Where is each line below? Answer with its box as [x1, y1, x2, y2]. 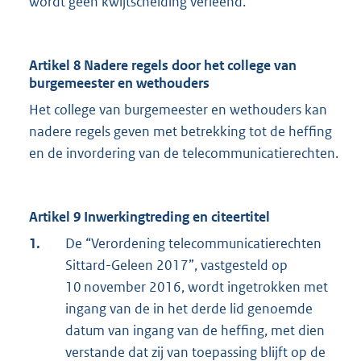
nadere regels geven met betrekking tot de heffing [29, 122, 332, 141]
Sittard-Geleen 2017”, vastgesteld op [65, 256, 288, 275]
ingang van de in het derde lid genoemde [65, 300, 313, 318]
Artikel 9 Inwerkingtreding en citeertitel [29, 208, 270, 226]
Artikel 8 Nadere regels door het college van [29, 56, 297, 75]
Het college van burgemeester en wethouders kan [29, 101, 327, 119]
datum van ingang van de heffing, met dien [65, 322, 325, 340]
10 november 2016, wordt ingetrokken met [65, 278, 328, 297]
